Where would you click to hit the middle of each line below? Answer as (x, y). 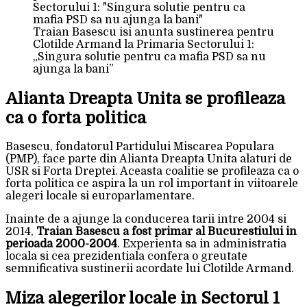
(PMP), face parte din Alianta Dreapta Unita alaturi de (149, 159)
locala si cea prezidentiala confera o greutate (126, 257)
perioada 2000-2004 (61, 244)
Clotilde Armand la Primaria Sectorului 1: (144, 44)
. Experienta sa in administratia (202, 244)
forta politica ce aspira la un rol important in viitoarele (152, 184)
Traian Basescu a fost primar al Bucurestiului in (167, 232)
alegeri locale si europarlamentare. (100, 196)
